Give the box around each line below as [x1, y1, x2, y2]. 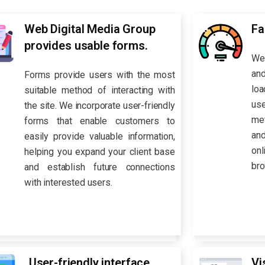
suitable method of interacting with [24, 84, 175, 96]
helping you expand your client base [24, 146, 175, 157]
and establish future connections [24, 161, 175, 173]
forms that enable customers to [24, 115, 175, 127]
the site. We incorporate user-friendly [24, 99, 175, 111]
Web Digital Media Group [24, 22, 156, 37]
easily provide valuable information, [24, 130, 175, 142]
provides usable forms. [24, 38, 148, 53]
